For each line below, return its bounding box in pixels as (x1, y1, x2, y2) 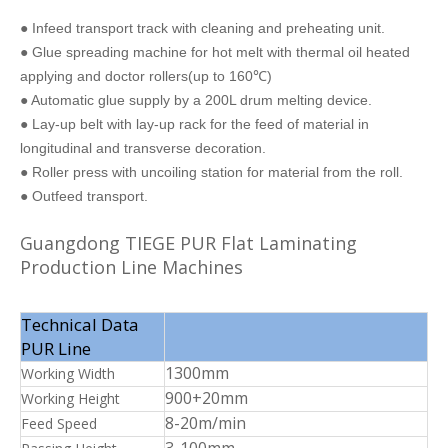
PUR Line (21, 336, 91, 360)
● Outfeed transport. (20, 187, 148, 204)
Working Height (21, 388, 120, 408)
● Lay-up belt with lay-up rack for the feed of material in (20, 115, 369, 132)
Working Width (21, 363, 115, 383)
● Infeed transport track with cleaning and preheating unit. (20, 19, 385, 36)
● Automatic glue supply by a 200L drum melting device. (20, 91, 372, 108)
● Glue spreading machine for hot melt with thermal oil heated (20, 43, 410, 60)
